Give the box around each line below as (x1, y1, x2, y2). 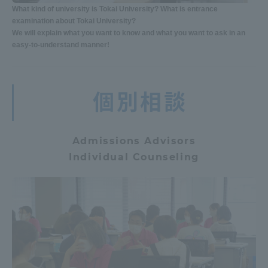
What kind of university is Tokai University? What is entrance (12, 4, 218, 13)
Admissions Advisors (72, 135, 196, 147)
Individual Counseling (69, 151, 199, 163)
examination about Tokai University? (12, 16, 136, 25)
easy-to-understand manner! (12, 40, 109, 49)
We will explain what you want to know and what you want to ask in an (12, 28, 245, 37)
